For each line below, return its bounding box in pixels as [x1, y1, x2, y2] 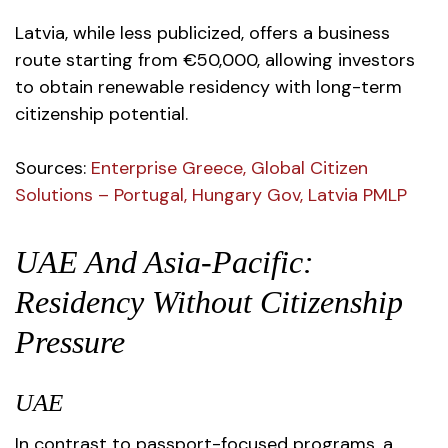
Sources [15, 156, 83, 180]
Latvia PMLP [308, 183, 407, 207]
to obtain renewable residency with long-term [15, 75, 402, 99]
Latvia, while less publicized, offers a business [15, 21, 390, 45]
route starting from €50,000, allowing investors [15, 48, 415, 72]
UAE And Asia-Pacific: [15, 244, 314, 280]
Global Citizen [251, 156, 368, 180]
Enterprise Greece [91, 156, 243, 180]
